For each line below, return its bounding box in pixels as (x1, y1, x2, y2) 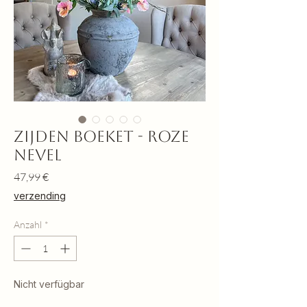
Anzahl (14, 218, 42, 230)
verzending (14, 189, 66, 201)
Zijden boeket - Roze (14, 127, 189, 145)
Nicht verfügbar (14, 278, 84, 290)
